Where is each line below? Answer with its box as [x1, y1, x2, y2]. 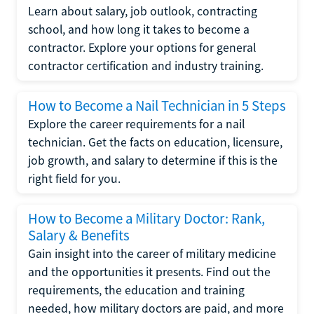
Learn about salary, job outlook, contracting [28, 4, 257, 19]
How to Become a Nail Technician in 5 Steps [28, 97, 286, 115]
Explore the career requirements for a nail [28, 116, 245, 132]
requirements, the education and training [28, 282, 245, 298]
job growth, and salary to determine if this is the [28, 153, 278, 168]
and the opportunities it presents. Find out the [28, 264, 271, 280]
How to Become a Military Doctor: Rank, [28, 210, 265, 228]
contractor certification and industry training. [28, 58, 264, 74]
